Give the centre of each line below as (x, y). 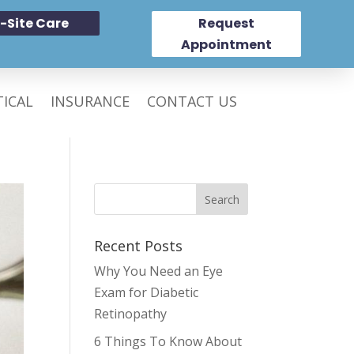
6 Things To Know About (168, 342)
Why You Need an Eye (159, 271)
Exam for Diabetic (147, 293)
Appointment (226, 45)
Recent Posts (139, 246)
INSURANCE (90, 101)
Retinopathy (131, 314)
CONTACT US (192, 101)
